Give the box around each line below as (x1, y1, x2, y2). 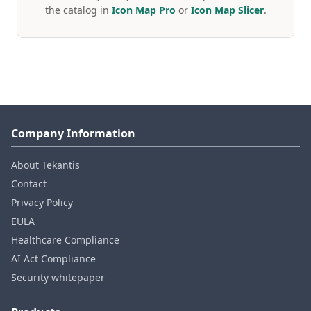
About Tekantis (11, 158, 80, 171)
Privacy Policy (11, 196, 73, 209)
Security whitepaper (11, 271, 105, 284)
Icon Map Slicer (190, 3, 264, 17)
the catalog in (44, 3, 112, 17)
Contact (11, 177, 47, 190)
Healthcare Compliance (11, 233, 119, 246)
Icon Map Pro (111, 3, 176, 17)
